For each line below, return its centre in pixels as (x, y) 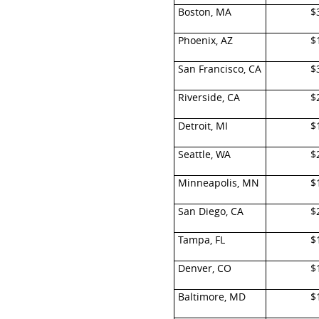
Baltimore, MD (211, 297)
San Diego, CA (210, 211)
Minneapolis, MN (218, 183)
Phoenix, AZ (205, 40)
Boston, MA (204, 12)
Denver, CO (204, 268)
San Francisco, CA (219, 69)
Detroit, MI (203, 126)
